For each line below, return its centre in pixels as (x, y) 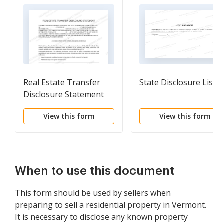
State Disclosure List (178, 82)
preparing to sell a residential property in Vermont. (111, 205)
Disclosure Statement (64, 94)
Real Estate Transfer (62, 82)
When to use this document (95, 171)
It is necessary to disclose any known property (101, 217)
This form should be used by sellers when (93, 193)
